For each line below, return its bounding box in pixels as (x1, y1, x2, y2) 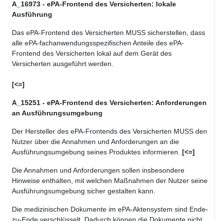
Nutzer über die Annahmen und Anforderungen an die (12, 138, 179, 146)
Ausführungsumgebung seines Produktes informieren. (12, 148, 182, 156)
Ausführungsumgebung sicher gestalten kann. (12, 187, 155, 195)
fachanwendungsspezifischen (39, 39, 133, 47)
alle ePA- (12, 39, 39, 47)
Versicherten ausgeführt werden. (12, 60, 113, 68)
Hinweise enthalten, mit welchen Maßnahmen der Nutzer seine (12, 177, 208, 185)
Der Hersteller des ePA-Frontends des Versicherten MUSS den (12, 127, 207, 136)
